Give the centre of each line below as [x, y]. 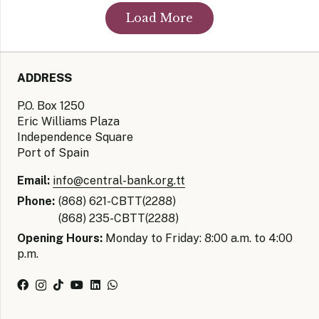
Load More [159, 17]
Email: [33, 180]
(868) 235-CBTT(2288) [119, 218]
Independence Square [75, 137]
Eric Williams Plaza [68, 121]
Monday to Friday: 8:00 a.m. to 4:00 [198, 238]
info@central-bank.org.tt [119, 180]
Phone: [36, 201]
